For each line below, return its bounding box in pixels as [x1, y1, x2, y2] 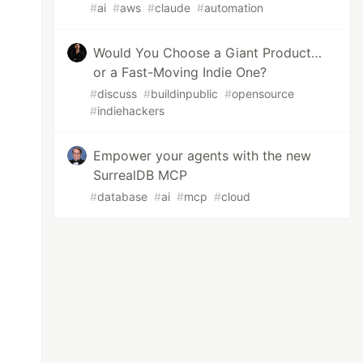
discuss [97, 87, 138, 100]
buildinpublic [151, 87, 219, 100]
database [97, 190, 148, 203]
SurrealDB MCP [93, 167, 188, 183]
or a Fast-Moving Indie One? [93, 64, 267, 80]
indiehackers [97, 104, 165, 117]
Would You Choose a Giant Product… [93, 45, 322, 61]
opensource [232, 87, 295, 100]
